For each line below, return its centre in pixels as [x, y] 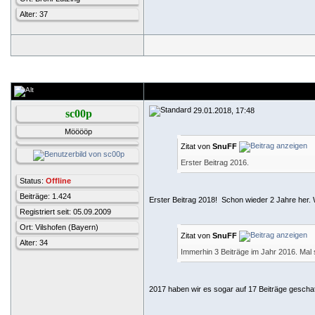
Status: [33, 181]
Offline [58, 181]
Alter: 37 [34, 14]
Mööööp [78, 131]
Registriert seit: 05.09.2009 [65, 212]
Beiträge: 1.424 [45, 196]
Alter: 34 [34, 243]
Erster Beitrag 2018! [184, 200]
